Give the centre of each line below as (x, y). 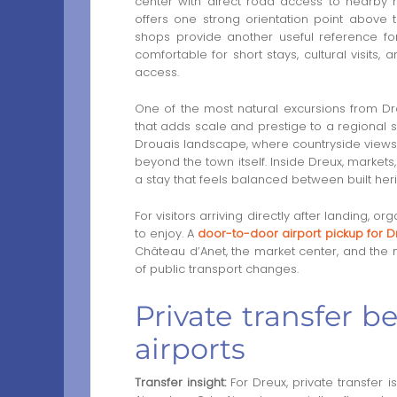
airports (190, 348)
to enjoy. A (167, 233)
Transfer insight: (181, 382)
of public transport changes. (217, 269)
